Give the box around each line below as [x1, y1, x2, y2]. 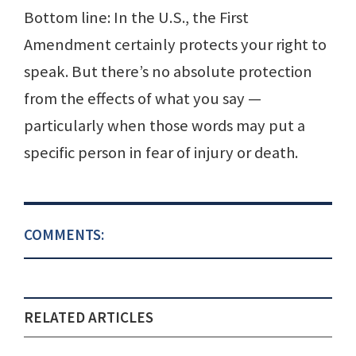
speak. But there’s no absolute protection [24, 61, 312, 83]
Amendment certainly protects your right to [24, 34, 327, 56]
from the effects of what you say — [24, 88, 261, 110]
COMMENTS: [24, 225, 104, 245]
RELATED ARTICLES [24, 308, 153, 327]
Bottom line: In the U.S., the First [24, 7, 249, 29]
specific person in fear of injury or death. [24, 142, 298, 164]
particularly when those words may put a [24, 115, 305, 137]
